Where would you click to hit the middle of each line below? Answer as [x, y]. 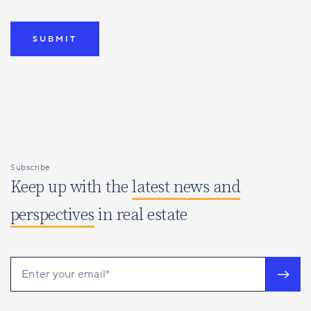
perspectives [52, 216]
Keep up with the [72, 188]
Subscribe [31, 168]
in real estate [141, 216]
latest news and [186, 188]
